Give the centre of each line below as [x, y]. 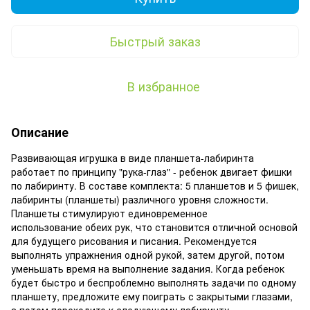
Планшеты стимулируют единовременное [109, 213]
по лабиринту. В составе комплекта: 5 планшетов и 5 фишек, [155, 185]
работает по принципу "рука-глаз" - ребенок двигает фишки [152, 171]
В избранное [163, 85]
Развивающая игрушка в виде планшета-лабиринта [133, 157]
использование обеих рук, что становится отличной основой [154, 227]
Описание [40, 132]
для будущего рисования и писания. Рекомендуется [134, 240]
